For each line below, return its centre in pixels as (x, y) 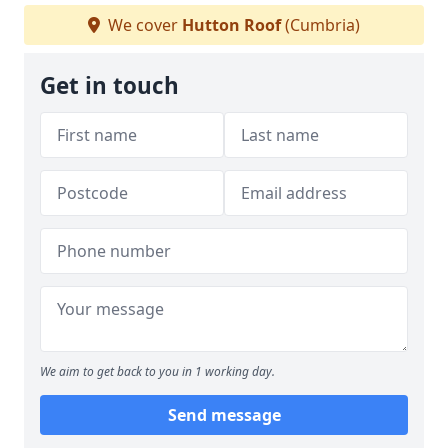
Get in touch (109, 85)
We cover (143, 25)
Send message (224, 415)
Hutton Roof (231, 25)
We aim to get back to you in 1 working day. (157, 371)
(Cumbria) (320, 25)
